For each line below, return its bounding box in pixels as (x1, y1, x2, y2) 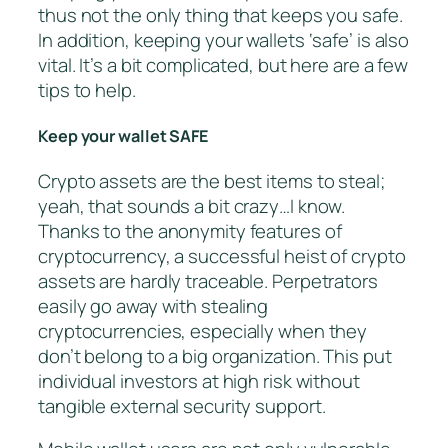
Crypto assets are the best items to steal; (38, 167, 385, 194)
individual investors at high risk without (38, 367, 360, 394)
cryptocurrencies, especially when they (38, 317, 368, 344)
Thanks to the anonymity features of (38, 217, 342, 244)
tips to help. (38, 77, 136, 104)
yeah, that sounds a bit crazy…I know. (38, 192, 346, 219)
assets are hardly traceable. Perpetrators (38, 267, 378, 294)
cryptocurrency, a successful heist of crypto (38, 242, 406, 269)
